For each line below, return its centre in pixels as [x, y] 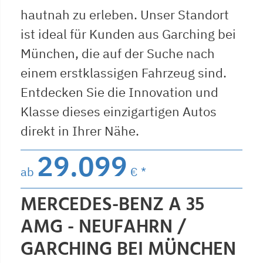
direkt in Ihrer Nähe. [80, 130]
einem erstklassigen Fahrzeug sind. [124, 72]
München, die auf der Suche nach [118, 53]
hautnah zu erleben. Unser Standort [125, 14]
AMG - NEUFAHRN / [103, 227]
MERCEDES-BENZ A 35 [112, 205]
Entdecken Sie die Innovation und [119, 92]
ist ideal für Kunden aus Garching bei [128, 33]
